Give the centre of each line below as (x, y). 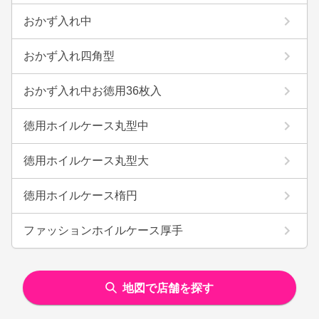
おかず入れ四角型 (69, 56)
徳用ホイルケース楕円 (80, 195)
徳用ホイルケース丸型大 (86, 161)
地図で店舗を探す (168, 288)
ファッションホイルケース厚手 (103, 230)
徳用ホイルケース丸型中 (86, 126)
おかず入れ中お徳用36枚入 (93, 91)
